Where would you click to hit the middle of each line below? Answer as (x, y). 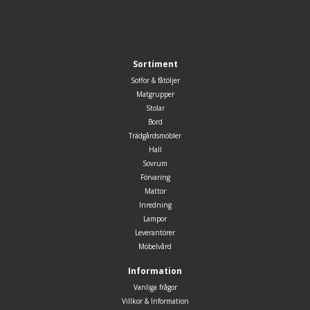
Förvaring (155, 177)
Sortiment (155, 64)
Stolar (155, 108)
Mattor (155, 191)
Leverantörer (155, 232)
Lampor (155, 219)
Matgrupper (155, 94)
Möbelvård (155, 246)
